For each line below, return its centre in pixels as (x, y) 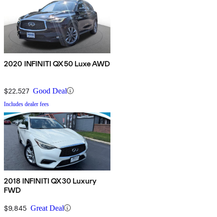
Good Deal (50, 91)
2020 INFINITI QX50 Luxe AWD (57, 63)
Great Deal (47, 208)
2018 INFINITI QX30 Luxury (50, 181)
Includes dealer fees (26, 104)
